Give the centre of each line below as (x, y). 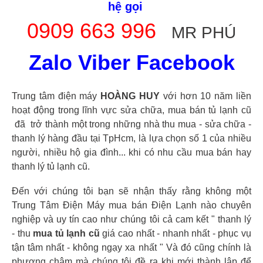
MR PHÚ (199, 33)
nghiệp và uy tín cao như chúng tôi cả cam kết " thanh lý (131, 220)
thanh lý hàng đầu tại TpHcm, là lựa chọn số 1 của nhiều (131, 139)
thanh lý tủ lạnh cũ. (51, 167)
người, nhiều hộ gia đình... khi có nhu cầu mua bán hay (131, 153)
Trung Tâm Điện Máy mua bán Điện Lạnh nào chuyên (131, 205)
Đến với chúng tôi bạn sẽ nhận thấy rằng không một (131, 191)
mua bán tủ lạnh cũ (210, 110)
